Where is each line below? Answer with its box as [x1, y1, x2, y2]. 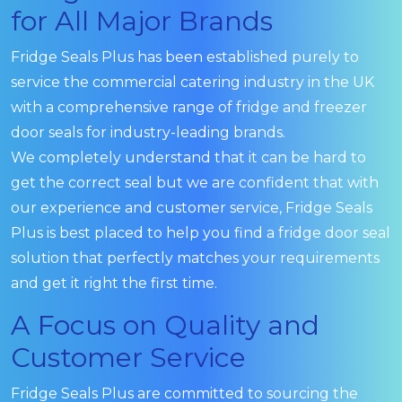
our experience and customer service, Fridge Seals [11, 198, 372, 216]
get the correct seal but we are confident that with [11, 173, 379, 191]
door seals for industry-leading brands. [11, 123, 285, 141]
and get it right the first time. [11, 274, 217, 292]
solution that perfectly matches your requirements [11, 249, 380, 267]
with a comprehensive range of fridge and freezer [11, 98, 367, 116]
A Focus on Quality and [11, 308, 319, 342]
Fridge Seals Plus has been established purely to [11, 48, 359, 66]
